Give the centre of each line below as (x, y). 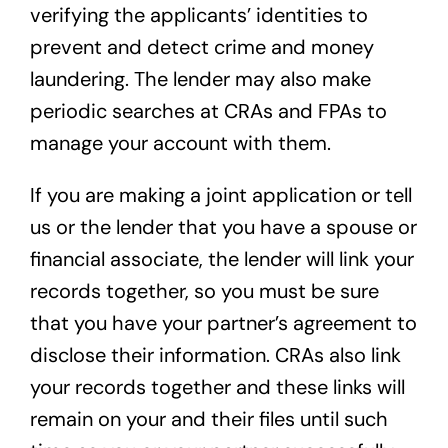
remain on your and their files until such (208, 419)
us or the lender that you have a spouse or (223, 227)
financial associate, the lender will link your (221, 259)
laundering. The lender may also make (200, 79)
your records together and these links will (217, 387)
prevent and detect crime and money (201, 47)
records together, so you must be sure (204, 291)
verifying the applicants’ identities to (198, 15)
